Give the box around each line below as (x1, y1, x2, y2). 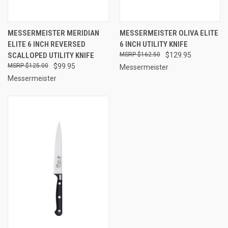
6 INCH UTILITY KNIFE (119, 39, 188, 49)
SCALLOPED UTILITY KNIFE (8, 50, 94, 60)
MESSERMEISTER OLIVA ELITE (119, 28, 218, 38)
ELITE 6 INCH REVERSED (8, 39, 85, 49)
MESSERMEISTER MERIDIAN (8, 28, 99, 38)
